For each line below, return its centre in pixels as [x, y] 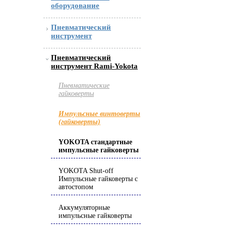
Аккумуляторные [84, 208]
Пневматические [84, 86]
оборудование [75, 6]
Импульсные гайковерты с [98, 179]
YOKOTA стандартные [95, 142]
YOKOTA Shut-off [86, 171]
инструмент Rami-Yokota [94, 66]
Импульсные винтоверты [99, 114]
